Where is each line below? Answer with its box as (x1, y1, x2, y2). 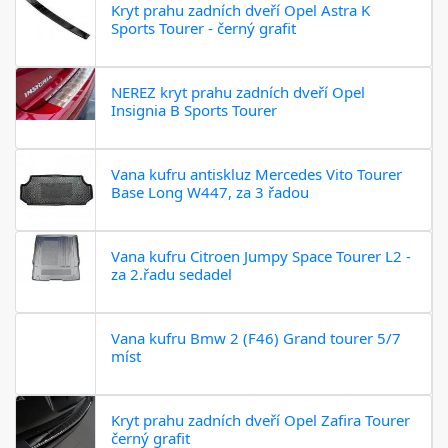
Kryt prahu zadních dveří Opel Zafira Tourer (111, 409, 410, 430)
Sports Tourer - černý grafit (111, 17, 296, 38)
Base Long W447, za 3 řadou (111, 181, 309, 202)
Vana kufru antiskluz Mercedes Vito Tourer (111, 163, 402, 184)
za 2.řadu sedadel (111, 263, 232, 284)
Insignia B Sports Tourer (111, 99, 277, 120)
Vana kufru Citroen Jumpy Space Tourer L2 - (111, 245, 411, 266)
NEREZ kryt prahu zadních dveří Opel (111, 81, 365, 102)
